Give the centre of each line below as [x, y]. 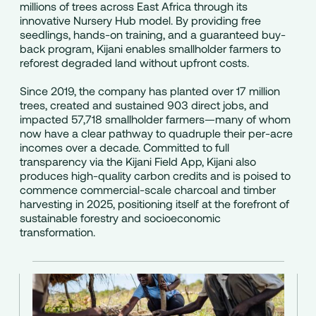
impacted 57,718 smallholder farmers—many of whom [155, 119]
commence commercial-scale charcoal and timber [147, 189]
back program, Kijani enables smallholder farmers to [150, 48]
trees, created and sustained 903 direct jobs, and [144, 104]
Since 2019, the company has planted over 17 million [150, 90]
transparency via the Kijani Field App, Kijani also [138, 161]
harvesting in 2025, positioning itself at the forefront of [154, 203]
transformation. [57, 231]
